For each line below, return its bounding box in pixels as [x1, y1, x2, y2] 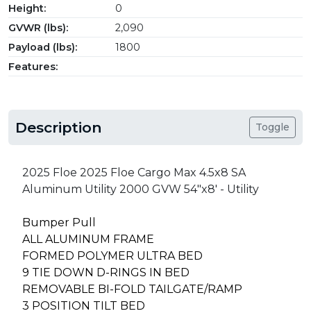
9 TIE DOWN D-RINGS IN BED [22, 266, 190, 280]
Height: [8, 2, 46, 15]
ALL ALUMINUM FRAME [22, 233, 154, 246]
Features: [8, 60, 58, 74]
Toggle [255, 121, 289, 134]
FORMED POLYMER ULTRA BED [22, 249, 203, 263]
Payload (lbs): [8, 41, 77, 54]
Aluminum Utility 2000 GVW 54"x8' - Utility [22, 183, 259, 196]
